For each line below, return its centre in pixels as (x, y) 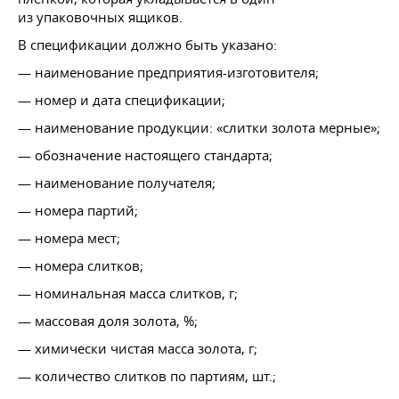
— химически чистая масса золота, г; (138, 348)
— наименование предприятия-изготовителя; (168, 72)
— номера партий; (78, 210)
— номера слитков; (81, 265)
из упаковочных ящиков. (100, 16)
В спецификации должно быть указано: (147, 44)
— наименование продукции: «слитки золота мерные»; (199, 127)
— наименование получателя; (117, 182)
